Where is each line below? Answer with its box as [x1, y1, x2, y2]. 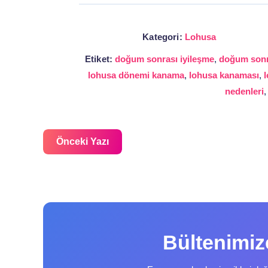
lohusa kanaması [188, 69, 259, 80]
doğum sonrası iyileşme [115, 53, 215, 64]
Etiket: [84, 53, 113, 64]
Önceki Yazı [56, 136, 109, 147]
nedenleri [224, 86, 264, 96]
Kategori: [142, 31, 182, 42]
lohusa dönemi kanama [87, 69, 184, 80]
